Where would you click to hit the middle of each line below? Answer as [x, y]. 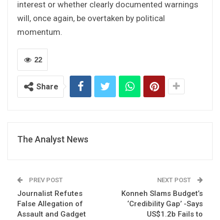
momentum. [40, 32]
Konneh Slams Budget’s [162, 193]
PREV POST [45, 180]
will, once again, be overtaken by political [91, 18]
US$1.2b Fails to [175, 214]
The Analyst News [53, 139]
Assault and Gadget [52, 214]
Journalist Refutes [50, 193]
